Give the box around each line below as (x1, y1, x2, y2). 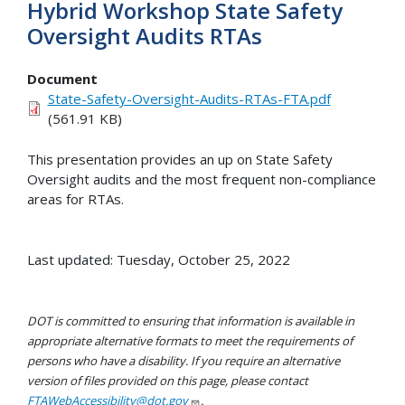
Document (27, 70, 98, 89)
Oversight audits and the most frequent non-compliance (27, 169, 376, 188)
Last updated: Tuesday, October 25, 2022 (27, 250, 290, 268)
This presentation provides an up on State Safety (27, 149, 333, 168)
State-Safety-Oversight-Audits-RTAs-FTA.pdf (47, 89, 331, 108)
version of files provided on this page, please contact (27, 372, 308, 389)
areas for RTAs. (27, 189, 124, 208)
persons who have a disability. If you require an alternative (27, 352, 340, 369)
